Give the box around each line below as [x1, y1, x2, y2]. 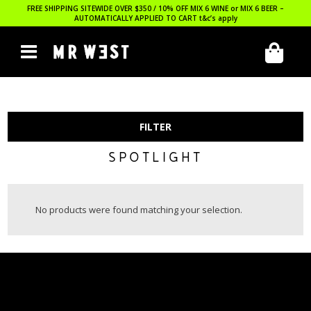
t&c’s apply [199, 13, 237, 23]
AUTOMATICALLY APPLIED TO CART [74, 13, 199, 23]
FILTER [140, 120, 171, 133]
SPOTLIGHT [108, 150, 203, 168]
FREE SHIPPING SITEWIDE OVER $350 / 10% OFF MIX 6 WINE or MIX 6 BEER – [27, 3, 284, 13]
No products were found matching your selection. [35, 203, 243, 216]
